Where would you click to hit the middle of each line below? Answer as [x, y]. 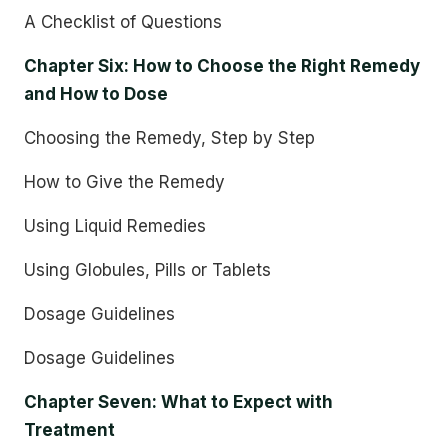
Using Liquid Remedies [115, 226]
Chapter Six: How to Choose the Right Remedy [222, 66]
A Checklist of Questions [123, 22]
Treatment [69, 430]
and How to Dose [96, 94]
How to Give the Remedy [124, 182]
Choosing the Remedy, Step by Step [169, 138]
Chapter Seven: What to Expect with [178, 402]
